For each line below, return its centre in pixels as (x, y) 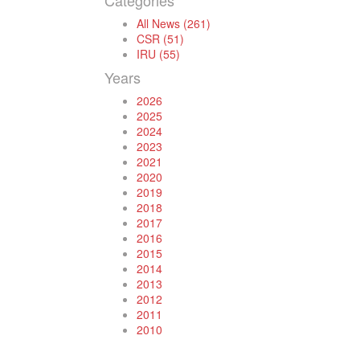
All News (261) (174, 23)
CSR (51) (160, 39)
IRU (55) (158, 54)
